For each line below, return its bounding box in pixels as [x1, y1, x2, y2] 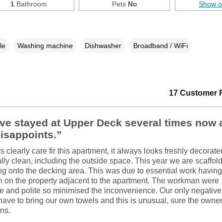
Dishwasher [84, 41, 121, 50]
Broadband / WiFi [133, 41, 188, 50]
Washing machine [17, 41, 73, 50]
